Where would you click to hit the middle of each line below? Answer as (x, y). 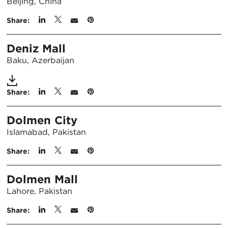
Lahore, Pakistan (39, 191)
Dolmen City (42, 120)
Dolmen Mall (42, 179)
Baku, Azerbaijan (40, 60)
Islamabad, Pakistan (46, 132)
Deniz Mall (36, 48)
